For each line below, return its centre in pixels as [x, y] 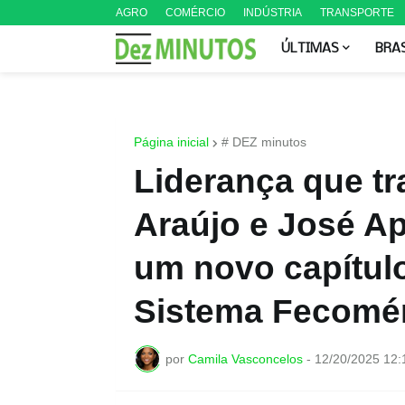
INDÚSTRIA [272, 13]
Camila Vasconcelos [245, 358]
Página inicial [171, 142]
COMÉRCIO [195, 13]
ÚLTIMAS [310, 49]
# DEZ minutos [264, 142]
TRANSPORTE [357, 13]
